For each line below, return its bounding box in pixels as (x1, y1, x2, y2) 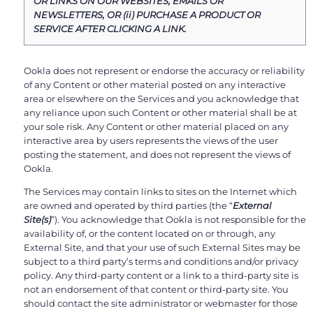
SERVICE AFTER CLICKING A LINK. (33, 23, 187, 35)
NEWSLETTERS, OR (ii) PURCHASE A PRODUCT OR (33, 9, 261, 21)
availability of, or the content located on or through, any (24, 228, 275, 240)
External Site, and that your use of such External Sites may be (24, 242, 300, 254)
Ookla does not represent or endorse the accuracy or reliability (24, 65, 305, 77)
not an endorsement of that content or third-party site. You (24, 284, 289, 296)
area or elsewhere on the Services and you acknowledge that (24, 93, 299, 105)
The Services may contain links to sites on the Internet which (24, 186, 297, 198)
